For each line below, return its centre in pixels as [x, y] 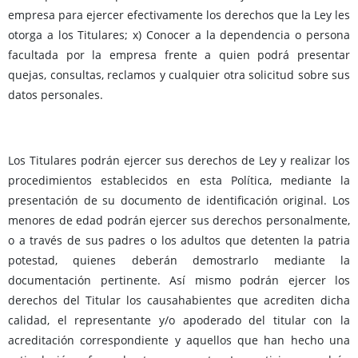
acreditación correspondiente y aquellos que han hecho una [179, 340]
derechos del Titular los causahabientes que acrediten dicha [179, 300]
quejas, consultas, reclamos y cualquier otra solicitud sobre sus [179, 75]
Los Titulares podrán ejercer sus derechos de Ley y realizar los [179, 161]
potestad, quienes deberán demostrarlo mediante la [179, 261]
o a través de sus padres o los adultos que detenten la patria [179, 241]
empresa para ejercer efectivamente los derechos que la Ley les [179, 15]
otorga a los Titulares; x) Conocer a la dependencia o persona [179, 35]
